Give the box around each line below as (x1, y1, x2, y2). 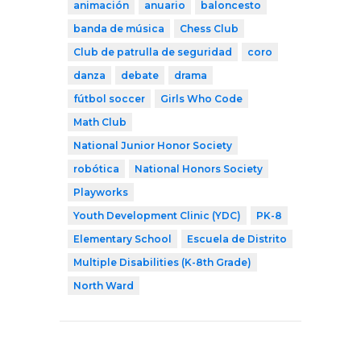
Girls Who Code (160, 93, 243, 106)
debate (121, 69, 159, 82)
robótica (73, 163, 119, 176)
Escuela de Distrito (187, 233, 287, 246)
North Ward (73, 280, 134, 293)
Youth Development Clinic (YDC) (73, 210, 241, 222)
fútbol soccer (73, 93, 145, 106)
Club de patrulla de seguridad (73, 46, 232, 59)
